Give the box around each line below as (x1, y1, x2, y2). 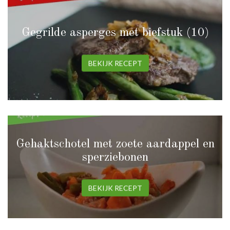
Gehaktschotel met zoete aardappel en (15, 138, 215, 150)
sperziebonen (82, 151, 148, 164)
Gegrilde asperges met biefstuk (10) (21, 26, 209, 39)
